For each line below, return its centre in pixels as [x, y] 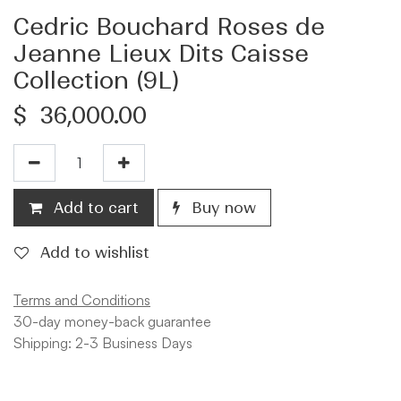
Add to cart [94, 208]
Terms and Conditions [82, 300]
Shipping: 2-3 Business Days [103, 343]
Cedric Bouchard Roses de [169, 27]
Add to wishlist [95, 253]
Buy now [222, 208]
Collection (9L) [96, 81]
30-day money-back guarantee [112, 322]
